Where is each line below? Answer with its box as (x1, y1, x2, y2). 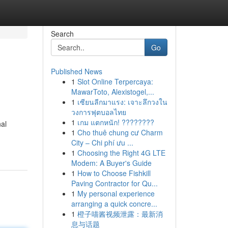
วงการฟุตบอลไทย (71, 107, 126, 117)
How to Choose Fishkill (77, 168, 151, 178)
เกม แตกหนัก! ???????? (77, 117, 154, 127)
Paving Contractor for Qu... (71, 178, 158, 188)
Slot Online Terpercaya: (77, 76, 153, 87)
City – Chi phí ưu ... (71, 137, 133, 148)
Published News (50, 66, 102, 76)
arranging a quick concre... (71, 198, 157, 209)
